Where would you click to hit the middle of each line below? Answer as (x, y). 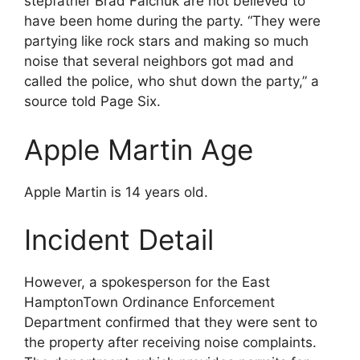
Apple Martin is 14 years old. (116, 192)
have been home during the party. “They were (172, 21)
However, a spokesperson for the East (147, 282)
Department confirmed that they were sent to (171, 322)
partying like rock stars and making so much (166, 41)
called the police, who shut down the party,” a (172, 81)
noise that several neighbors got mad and (159, 61)
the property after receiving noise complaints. (170, 342)
